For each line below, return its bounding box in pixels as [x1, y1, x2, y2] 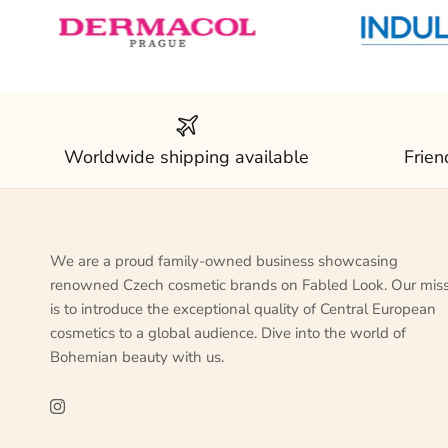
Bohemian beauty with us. [50, 346, 224, 367]
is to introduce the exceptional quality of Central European [50, 298, 436, 319]
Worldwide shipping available [64, 144, 310, 169]
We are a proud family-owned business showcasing [50, 250, 398, 271]
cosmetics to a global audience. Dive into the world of [50, 322, 406, 343]
